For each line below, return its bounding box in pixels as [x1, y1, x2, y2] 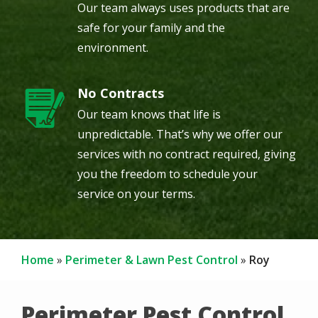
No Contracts [77, 84, 164, 102]
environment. [77, 40, 148, 55]
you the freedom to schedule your [77, 166, 258, 182]
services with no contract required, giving [77, 146, 296, 162]
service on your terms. [77, 186, 195, 202]
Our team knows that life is [77, 106, 221, 122]
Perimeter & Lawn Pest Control [65, 252, 238, 268]
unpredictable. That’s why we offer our [77, 126, 283, 142]
